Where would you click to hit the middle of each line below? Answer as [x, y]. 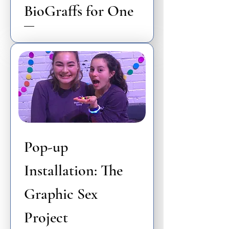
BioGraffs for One [79, 11]
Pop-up [46, 147]
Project [46, 217]
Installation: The [73, 170]
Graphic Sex [61, 194]
